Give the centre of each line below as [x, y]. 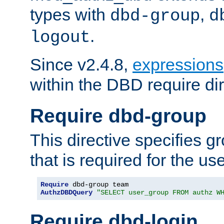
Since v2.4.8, [81, 64]
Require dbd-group [118, 115]
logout [60, 37]
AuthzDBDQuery [66, 193]
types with [70, 14]
